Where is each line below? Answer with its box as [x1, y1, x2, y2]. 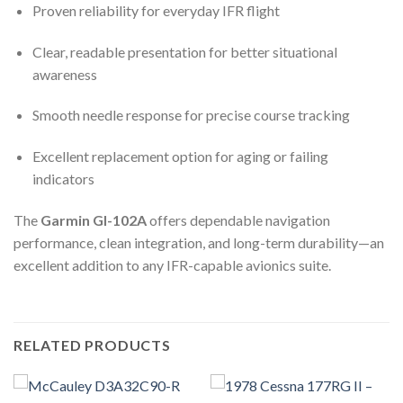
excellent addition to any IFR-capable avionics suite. [13, 256, 331, 274]
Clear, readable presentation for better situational [31, 42, 337, 60]
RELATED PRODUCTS [13, 336, 171, 354]
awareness [31, 65, 97, 83]
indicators [31, 170, 94, 188]
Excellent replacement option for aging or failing [31, 148, 328, 166]
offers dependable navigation [147, 211, 330, 229]
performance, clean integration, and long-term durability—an [13, 234, 384, 252]
